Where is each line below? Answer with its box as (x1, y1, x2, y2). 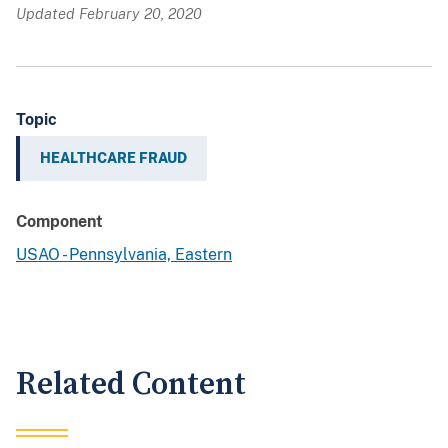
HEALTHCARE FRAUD (40, 150, 187, 167)
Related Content (16, 365, 246, 405)
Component (16, 212, 103, 232)
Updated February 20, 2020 (16, 5, 202, 23)
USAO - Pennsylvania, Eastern (16, 245, 232, 265)
